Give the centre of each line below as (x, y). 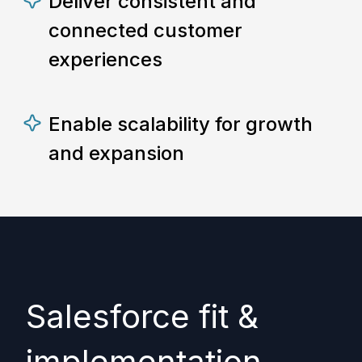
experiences (105, 59)
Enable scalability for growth (181, 124)
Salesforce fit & (142, 316)
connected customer (145, 30)
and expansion (116, 153)
